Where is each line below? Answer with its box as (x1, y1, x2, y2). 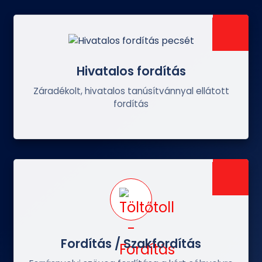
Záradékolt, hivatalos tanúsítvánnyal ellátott (33, 85, 229, 98)
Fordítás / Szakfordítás (61, 235, 201, 252)
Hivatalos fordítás (76, 63, 186, 80)
